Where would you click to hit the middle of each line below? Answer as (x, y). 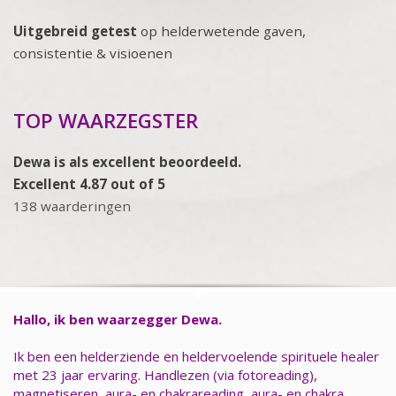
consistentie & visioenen (93, 53)
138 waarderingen (72, 206)
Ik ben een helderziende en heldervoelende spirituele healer (196, 356)
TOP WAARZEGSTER (106, 120)
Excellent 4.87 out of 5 (89, 183)
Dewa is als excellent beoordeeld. (127, 161)
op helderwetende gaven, (221, 30)
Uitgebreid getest (75, 30)
